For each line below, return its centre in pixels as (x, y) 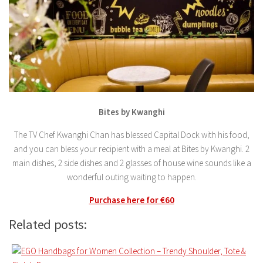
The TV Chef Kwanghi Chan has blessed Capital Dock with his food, (131, 134)
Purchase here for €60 (131, 200)
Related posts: (48, 224)
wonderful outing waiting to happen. (131, 177)
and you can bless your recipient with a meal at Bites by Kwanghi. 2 (131, 149)
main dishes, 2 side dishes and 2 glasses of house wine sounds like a (131, 163)
